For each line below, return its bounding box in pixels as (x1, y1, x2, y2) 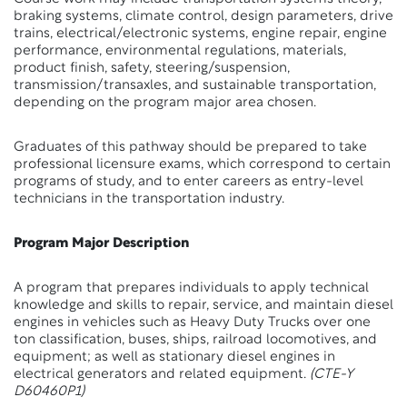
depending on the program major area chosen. (14, 96, 316, 110)
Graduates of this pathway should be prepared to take (14, 141, 367, 154)
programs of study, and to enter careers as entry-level (14, 175, 363, 189)
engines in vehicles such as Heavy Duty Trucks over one (14, 316, 371, 330)
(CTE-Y (310, 368, 352, 382)
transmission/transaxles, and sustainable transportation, (14, 79, 376, 93)
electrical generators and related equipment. (14, 368, 310, 382)
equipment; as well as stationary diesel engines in (14, 351, 335, 364)
